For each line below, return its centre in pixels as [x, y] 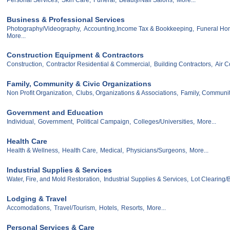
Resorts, [133, 208]
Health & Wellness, [33, 151]
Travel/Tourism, [75, 208]
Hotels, [109, 208]
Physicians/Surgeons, [157, 151]
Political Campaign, [104, 122]
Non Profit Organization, [40, 93]
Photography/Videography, [44, 28]
